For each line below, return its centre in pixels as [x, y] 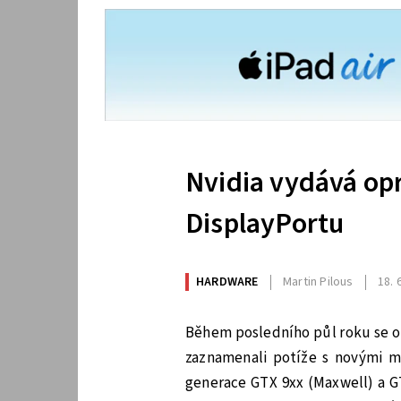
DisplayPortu [265, 224]
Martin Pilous [318, 282]
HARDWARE [227, 282]
